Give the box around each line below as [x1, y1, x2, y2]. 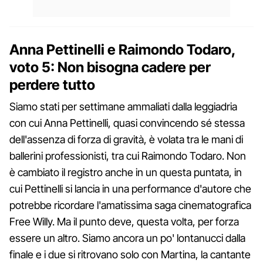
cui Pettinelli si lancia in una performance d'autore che [9, 182, 251, 195]
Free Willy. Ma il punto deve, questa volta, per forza [9, 215, 239, 228]
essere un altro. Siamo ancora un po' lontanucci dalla [9, 231, 245, 244]
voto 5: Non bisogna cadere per [9, 58, 211, 76]
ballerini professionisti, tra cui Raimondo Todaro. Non [9, 149, 246, 162]
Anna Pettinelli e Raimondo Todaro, [9, 41, 235, 58]
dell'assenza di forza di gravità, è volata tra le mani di [9, 133, 243, 146]
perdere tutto [9, 76, 95, 93]
